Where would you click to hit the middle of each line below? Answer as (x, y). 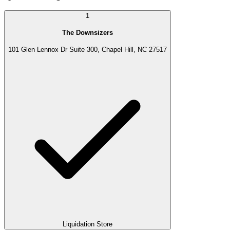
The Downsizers (88, 32)
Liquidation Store (88, 224)
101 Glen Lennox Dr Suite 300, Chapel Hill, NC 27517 (88, 49)
